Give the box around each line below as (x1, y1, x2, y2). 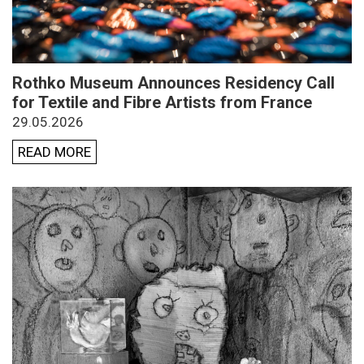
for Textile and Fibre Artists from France (12, 92, 312, 112)
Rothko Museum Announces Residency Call (12, 72, 335, 93)
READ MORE (18, 143, 91, 160)
